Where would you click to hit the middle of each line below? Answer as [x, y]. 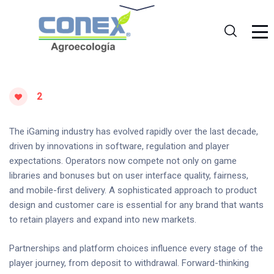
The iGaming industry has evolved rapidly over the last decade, [134, 131]
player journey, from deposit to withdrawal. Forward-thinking [129, 263]
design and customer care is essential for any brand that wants [136, 205]
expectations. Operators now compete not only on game [123, 161]
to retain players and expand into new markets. [103, 220]
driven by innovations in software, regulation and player [119, 146]
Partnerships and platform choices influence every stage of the [136, 248]
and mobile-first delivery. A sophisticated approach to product [133, 190]
